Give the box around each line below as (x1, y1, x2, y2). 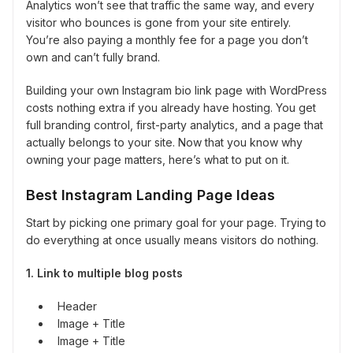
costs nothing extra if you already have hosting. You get (26, 101, 316, 115)
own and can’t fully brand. (26, 50, 160, 65)
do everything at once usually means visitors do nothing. (26, 233, 318, 247)
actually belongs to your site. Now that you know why (26, 136, 303, 150)
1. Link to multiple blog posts (26, 266, 183, 281)
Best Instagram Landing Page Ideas (26, 187, 275, 204)
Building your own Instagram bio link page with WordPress (26, 84, 327, 98)
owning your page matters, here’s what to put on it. (26, 153, 289, 167)
